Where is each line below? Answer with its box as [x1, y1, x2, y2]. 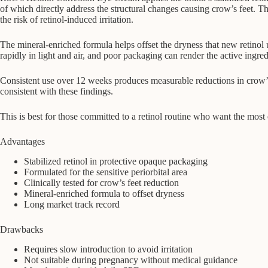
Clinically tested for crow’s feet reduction [24, 178, 179, 188]
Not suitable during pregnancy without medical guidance [24, 254, 237, 265]
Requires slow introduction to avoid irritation [24, 243, 193, 254]
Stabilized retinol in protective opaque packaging [24, 156, 208, 167]
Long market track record [24, 199, 120, 210]
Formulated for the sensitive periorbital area [24, 167, 187, 178]
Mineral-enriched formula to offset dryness [24, 188, 184, 199]
